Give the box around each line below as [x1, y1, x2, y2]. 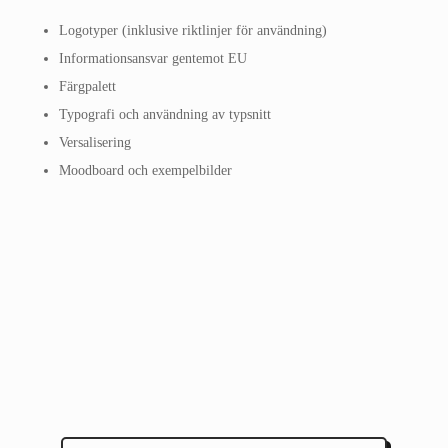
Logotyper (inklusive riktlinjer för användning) [58, 22, 327, 38]
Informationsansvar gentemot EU [58, 50, 247, 66]
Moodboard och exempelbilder [58, 162, 232, 178]
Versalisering [58, 134, 131, 150]
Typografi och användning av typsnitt [58, 106, 271, 122]
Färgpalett [58, 78, 116, 94]
